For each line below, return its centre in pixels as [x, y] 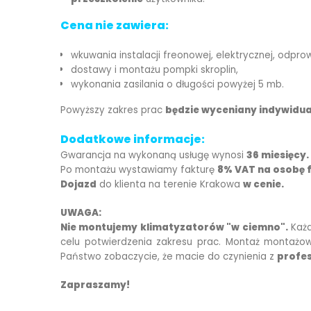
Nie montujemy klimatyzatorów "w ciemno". [174, 228]
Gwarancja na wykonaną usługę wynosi [153, 155]
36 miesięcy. [278, 155]
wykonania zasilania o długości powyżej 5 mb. [177, 85]
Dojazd [78, 185]
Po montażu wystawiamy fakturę [139, 170]
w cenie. [263, 185]
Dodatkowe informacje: [133, 140]
